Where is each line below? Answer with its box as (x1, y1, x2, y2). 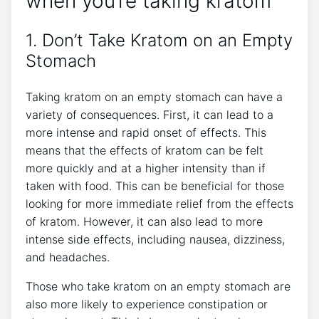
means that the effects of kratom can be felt (26, 143, 263, 158)
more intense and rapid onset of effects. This (26, 125, 266, 140)
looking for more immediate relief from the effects (26, 197, 293, 211)
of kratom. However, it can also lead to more (26, 214, 263, 229)
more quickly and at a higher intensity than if (26, 161, 266, 176)
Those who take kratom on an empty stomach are (26, 279, 291, 294)
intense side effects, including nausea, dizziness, (26, 232, 285, 247)
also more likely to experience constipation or (26, 297, 268, 312)
